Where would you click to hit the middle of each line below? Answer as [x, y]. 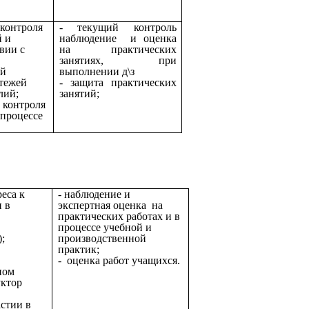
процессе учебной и [105, 227]
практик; [79, 249]
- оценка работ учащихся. [119, 260]
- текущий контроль [118, 27]
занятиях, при [118, 60]
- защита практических [118, 82]
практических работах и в [119, 216]
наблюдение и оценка [118, 38]
